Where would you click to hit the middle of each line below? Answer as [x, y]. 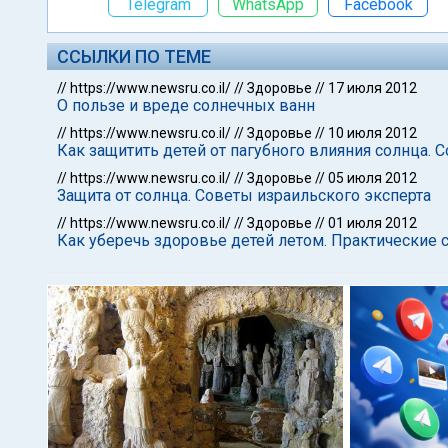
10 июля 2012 [372, 133]
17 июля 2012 [372, 88]
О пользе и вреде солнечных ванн [186, 105]
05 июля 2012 [372, 178]
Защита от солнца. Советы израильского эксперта [244, 195]
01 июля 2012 [372, 223]
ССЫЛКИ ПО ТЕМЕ [134, 56]
